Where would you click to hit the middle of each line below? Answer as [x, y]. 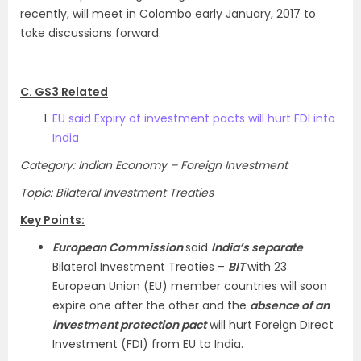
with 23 [267, 267]
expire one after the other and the [151, 305]
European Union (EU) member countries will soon [190, 286]
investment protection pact [129, 325]
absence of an [290, 305]
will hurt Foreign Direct [270, 325]
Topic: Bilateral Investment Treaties [117, 193]
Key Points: [52, 220]
